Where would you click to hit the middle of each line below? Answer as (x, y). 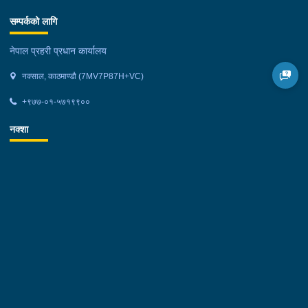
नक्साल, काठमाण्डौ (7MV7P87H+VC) (81, 76)
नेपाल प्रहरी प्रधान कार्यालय (58, 51)
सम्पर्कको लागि (33, 22)
